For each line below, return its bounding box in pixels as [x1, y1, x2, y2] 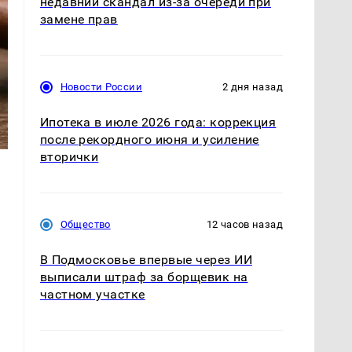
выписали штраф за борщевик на [39, 269, 248, 285]
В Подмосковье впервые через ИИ [39, 252, 252, 268]
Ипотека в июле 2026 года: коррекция [39, 115, 277, 130]
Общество [60, 218, 111, 231]
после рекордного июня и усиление [39, 132, 259, 148]
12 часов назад [206, 218, 283, 231]
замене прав [39, 12, 118, 27]
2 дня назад [222, 81, 283, 93]
